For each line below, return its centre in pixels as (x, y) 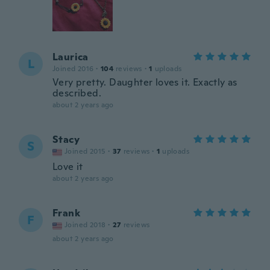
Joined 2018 (85, 225)
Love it (68, 167)
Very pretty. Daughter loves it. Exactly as (145, 82)
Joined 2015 (85, 151)
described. (77, 93)
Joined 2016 (73, 69)
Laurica (71, 57)
